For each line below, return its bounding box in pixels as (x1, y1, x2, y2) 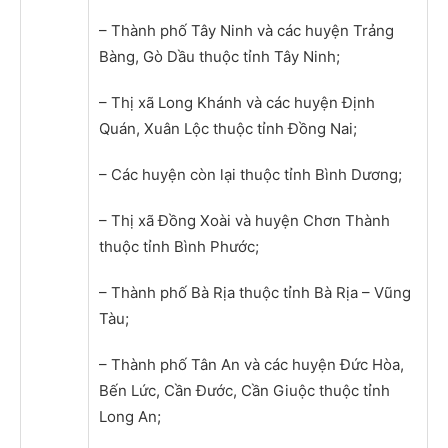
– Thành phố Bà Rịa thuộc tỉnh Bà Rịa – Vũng (99, 282, 411, 302)
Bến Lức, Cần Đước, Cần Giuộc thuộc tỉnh (99, 380, 390, 400)
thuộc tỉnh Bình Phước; (99, 236, 259, 256)
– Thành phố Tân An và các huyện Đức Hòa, (99, 354, 404, 374)
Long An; (99, 406, 161, 426)
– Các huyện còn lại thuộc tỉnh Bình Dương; (99, 164, 402, 184)
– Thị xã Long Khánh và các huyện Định (99, 92, 375, 112)
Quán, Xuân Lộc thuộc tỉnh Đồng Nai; (99, 118, 357, 138)
